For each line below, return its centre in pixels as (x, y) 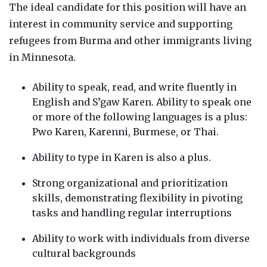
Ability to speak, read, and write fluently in (134, 87)
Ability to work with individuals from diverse (141, 238)
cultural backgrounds (84, 253)
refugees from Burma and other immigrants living (130, 40)
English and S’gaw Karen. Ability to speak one (142, 102)
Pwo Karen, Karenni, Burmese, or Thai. (125, 131)
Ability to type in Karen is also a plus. (122, 157)
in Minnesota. (42, 57)
